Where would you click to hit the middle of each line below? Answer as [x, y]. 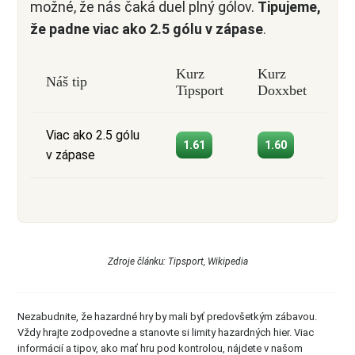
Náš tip [67, 82]
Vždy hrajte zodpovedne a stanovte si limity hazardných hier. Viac [166, 333]
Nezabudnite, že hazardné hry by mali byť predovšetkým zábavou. [167, 317]
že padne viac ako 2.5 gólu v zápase [147, 29]
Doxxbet [282, 91]
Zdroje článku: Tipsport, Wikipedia [177, 262]
